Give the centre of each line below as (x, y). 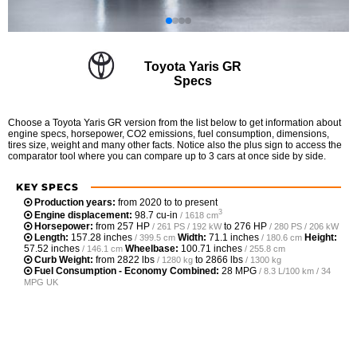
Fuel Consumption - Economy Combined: (127, 271)
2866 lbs (224, 259)
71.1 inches (234, 237)
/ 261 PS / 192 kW (187, 226)
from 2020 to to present (167, 202)
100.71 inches (212, 248)
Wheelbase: (152, 248)
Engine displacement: (83, 215)
